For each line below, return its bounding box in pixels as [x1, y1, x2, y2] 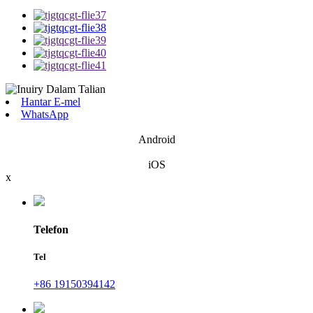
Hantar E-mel [21, 95, 80, 108]
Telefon [34, 223, 68, 235]
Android [138, 133, 175, 145]
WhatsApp [21, 108, 68, 120]
